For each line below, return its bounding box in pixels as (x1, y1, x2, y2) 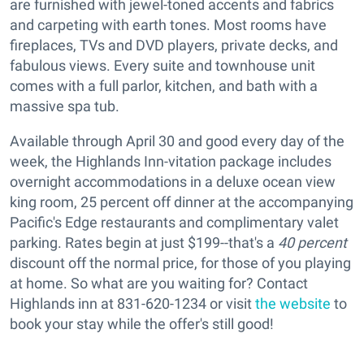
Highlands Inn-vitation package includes (72, 153, 331, 170)
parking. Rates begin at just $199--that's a (10, 234, 278, 251)
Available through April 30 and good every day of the (10, 132, 344, 149)
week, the (10, 153, 72, 170)
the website (255, 295, 331, 312)
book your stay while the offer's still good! (10, 315, 274, 332)
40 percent (278, 234, 347, 251)
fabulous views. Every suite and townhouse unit (10, 57, 315, 74)
